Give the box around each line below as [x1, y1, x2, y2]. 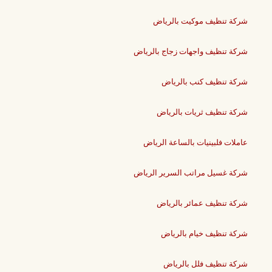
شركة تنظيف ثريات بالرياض [157, 108, 248, 117]
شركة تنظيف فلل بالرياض [163, 260, 248, 268]
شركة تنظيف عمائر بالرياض [157, 199, 248, 208]
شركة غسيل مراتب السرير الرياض [134, 169, 248, 177]
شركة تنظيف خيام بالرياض [161, 229, 248, 238]
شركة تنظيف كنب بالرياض [161, 78, 248, 86]
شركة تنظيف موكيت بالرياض [153, 17, 248, 25]
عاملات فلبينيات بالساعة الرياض [143, 138, 248, 147]
